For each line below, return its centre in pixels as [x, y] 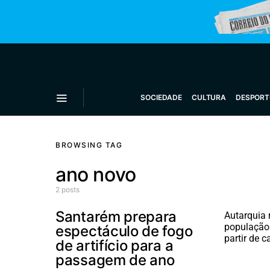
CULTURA [209, 97]
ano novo [96, 174]
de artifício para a [115, 246]
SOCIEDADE [162, 97]
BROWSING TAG [89, 145]
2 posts [67, 190]
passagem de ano [115, 260]
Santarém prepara [116, 217]
